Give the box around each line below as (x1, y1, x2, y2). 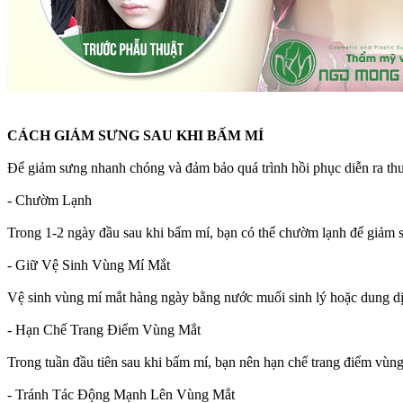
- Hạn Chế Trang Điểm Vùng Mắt (7, 322, 201, 338)
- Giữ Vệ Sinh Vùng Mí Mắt (7, 257, 170, 273)
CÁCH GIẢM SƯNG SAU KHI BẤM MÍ (7, 128, 264, 144)
